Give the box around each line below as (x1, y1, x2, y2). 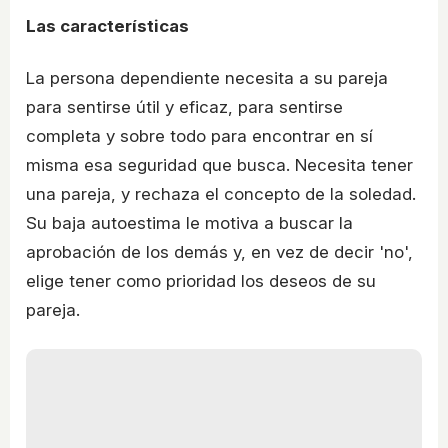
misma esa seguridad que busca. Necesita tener (26, 154, 413, 175)
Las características (26, 16, 189, 37)
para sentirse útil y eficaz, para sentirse (26, 96, 343, 117)
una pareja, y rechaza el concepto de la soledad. (26, 183, 416, 204)
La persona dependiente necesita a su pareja (26, 67, 388, 88)
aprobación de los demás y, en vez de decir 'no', (26, 241, 413, 262)
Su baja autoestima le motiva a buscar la (26, 212, 353, 233)
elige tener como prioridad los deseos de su (26, 270, 376, 291)
